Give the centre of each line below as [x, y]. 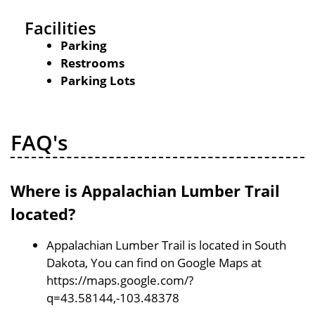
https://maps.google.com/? [120, 280]
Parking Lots [98, 81]
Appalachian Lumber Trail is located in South [166, 245]
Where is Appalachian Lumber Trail [145, 190]
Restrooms [92, 63]
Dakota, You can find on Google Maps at [154, 262]
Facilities [60, 28]
